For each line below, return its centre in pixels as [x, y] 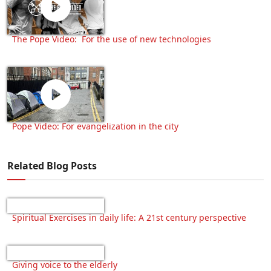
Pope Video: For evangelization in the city [96, 126]
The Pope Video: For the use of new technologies [112, 39]
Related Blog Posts [52, 165]
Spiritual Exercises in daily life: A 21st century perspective [129, 217]
